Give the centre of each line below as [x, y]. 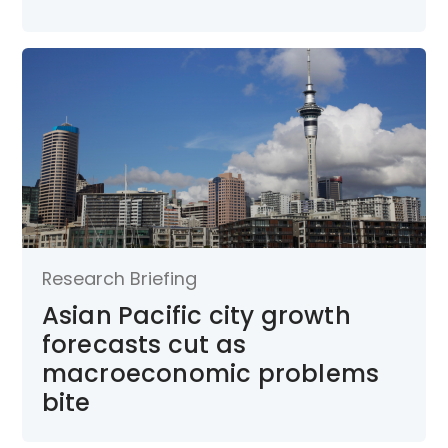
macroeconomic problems [210, 373]
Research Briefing [119, 278]
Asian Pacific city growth [196, 315]
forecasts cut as [143, 344]
